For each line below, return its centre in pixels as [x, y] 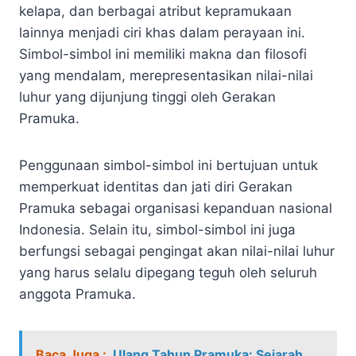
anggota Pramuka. [77, 294]
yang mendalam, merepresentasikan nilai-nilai [166, 75]
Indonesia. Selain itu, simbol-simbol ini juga [157, 229]
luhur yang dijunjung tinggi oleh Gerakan [147, 97]
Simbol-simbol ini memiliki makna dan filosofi [163, 54]
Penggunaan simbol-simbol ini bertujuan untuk [168, 165]
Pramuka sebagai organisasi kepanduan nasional [176, 208]
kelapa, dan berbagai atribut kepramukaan [155, 11]
